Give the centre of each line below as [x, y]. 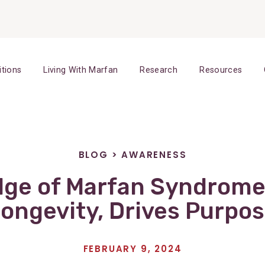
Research [159, 70]
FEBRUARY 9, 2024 [132, 249]
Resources [221, 70]
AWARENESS [154, 155]
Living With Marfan [81, 70]
